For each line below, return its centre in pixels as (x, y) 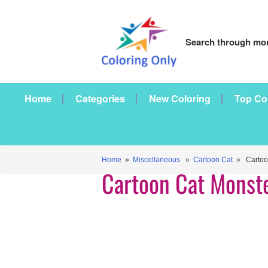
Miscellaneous (156, 160)
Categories (100, 98)
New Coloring (180, 98)
